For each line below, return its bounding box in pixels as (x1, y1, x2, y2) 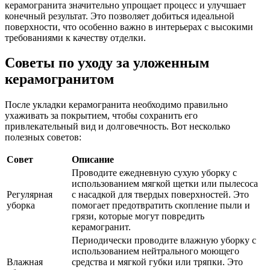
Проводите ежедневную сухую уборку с (72, 168, 237, 178)
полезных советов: (5, 132, 81, 143)
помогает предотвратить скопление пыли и (72, 200, 250, 211)
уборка (7, 200, 35, 211)
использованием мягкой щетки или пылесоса (72, 178, 258, 189)
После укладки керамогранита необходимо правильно (5, 99, 228, 110)
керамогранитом (5, 71, 114, 87)
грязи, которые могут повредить (72, 211, 204, 222)
